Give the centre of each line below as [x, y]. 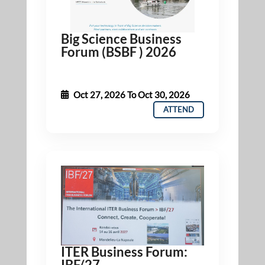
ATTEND [179, 109]
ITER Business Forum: [124, 251]
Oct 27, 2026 [99, 94]
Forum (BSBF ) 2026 [118, 51]
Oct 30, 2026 [163, 94]
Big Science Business [121, 38]
